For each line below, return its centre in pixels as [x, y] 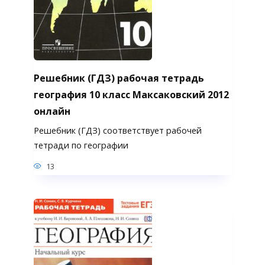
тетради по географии [81, 145]
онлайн [52, 111]
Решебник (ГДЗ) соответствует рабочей [117, 130]
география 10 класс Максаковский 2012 [131, 94]
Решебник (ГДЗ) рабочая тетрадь [119, 78]
